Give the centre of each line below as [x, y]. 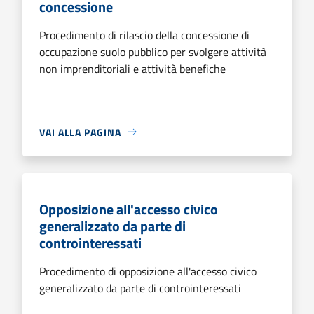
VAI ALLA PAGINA [80, 132]
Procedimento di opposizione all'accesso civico [148, 271]
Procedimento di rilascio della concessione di [144, 35]
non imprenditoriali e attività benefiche [132, 68]
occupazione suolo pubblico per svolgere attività [153, 52]
